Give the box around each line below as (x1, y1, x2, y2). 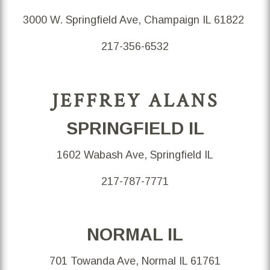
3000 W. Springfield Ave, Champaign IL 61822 (23, 13, 247, 26)
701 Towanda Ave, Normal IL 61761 (49, 254, 221, 267)
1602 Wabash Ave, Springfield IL (57, 148, 213, 161)
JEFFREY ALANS (51, 87, 219, 113)
